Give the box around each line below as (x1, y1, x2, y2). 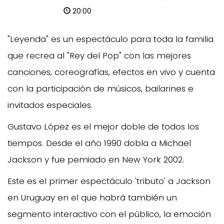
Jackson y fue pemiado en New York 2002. (7, 153, 184, 165)
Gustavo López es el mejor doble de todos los (7, 120, 199, 132)
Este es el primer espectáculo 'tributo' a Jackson (7, 174, 210, 187)
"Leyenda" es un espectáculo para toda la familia (7, 32, 213, 45)
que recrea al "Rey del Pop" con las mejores (7, 49, 191, 61)
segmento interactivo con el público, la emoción (7, 207, 211, 220)
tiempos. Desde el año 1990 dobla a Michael (7, 136, 191, 149)
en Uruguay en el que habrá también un (7, 191, 177, 203)
